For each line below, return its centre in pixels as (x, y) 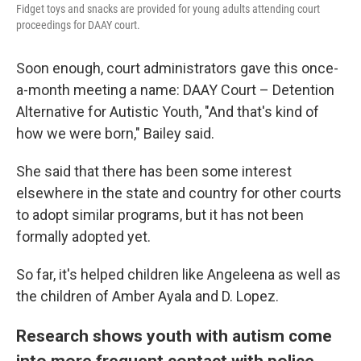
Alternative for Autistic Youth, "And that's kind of (168, 112)
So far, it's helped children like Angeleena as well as (178, 274)
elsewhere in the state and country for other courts (179, 193)
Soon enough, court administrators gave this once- (177, 68)
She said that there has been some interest (154, 171)
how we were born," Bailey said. (115, 133)
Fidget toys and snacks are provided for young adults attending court (168, 9)
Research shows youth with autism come (174, 336)
